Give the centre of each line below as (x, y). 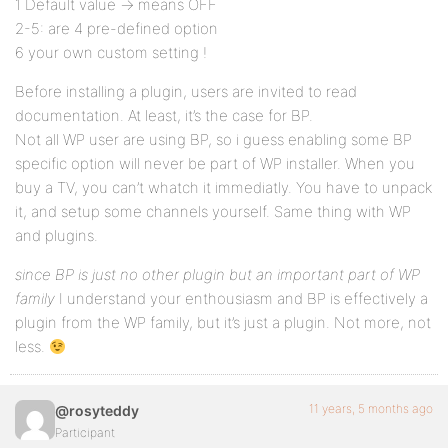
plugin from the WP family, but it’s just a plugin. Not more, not (223, 322)
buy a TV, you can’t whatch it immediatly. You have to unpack (223, 187)
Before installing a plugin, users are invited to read (186, 91)
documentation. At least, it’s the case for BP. (164, 115)
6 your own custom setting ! (111, 52)
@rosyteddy (97, 410)
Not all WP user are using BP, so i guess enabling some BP (213, 139)
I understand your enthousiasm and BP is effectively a (241, 298)
